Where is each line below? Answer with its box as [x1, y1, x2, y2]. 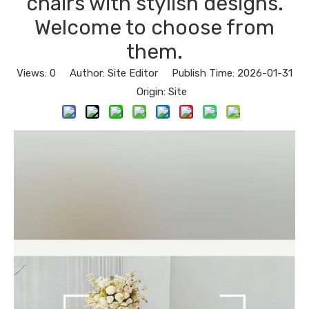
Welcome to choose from [34, 15, 275, 40]
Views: [17, 67, 50, 79]
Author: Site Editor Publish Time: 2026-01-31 [56, 67, 292, 79]
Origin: [122, 86, 168, 98]
